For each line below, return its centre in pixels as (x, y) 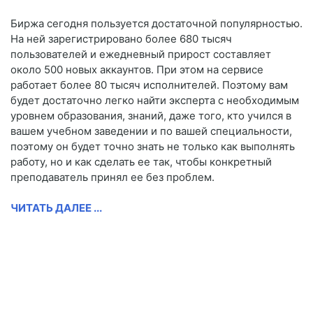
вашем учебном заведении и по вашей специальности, (151, 131)
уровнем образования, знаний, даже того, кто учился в (151, 116)
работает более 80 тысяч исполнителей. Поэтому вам (149, 85)
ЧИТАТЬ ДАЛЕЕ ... (56, 208)
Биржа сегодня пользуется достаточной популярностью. (156, 24)
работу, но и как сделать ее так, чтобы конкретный (141, 162)
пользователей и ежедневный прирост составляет (141, 54)
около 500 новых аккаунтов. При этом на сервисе (137, 70)
